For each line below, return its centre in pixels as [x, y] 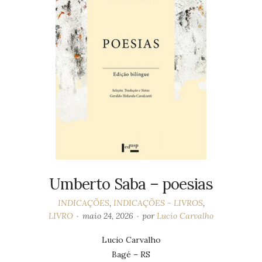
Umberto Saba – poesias [131, 184]
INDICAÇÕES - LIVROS [158, 203]
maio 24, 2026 [108, 216]
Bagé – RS [131, 254]
